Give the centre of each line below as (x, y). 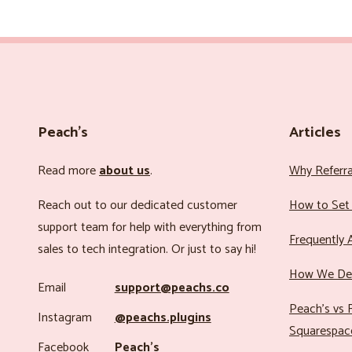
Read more (68, 170)
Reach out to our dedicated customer (137, 205)
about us (125, 170)
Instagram (65, 317)
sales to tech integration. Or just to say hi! (147, 249)
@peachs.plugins (163, 317)
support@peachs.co (172, 288)
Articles (315, 133)
